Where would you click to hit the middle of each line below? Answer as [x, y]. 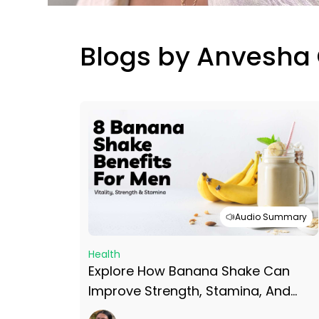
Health [105, 255]
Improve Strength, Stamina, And [190, 291]
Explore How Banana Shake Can [189, 271]
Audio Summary [271, 217]
